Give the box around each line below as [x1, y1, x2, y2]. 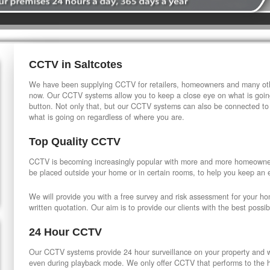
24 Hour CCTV [29, 226, 102, 238]
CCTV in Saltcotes [29, 58, 122, 71]
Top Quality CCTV [29, 136, 121, 148]
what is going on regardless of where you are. [29, 111, 184, 122]
